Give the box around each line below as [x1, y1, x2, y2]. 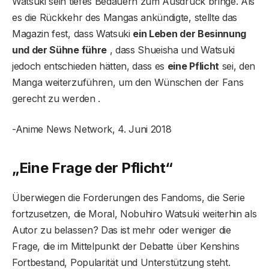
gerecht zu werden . [12, 92, 100, 105]
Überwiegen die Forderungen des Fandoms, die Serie [12, 191, 245, 204]
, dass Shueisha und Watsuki [106, 44, 235, 56]
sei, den [219, 60, 256, 73]
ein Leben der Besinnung [133, 28, 247, 40]
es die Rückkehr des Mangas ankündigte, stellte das [12, 11, 237, 24]
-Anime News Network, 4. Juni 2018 [12, 123, 172, 136]
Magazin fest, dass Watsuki [12, 28, 133, 40]
